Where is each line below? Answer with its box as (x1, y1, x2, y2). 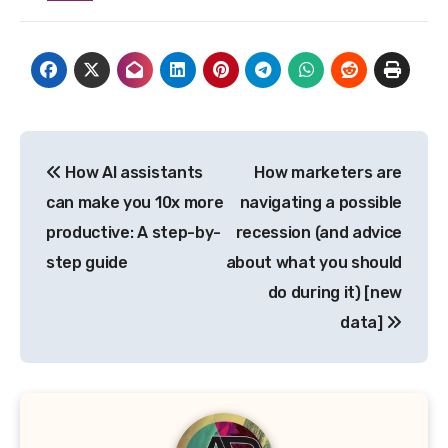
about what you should (225, 253, 402, 272)
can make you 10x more (46, 193, 224, 212)
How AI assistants (61, 163, 203, 182)
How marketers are (254, 163, 402, 182)
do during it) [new (267, 283, 402, 302)
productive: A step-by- (46, 223, 221, 242)
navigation (19, 175, 180, 207)
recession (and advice (235, 223, 402, 242)
